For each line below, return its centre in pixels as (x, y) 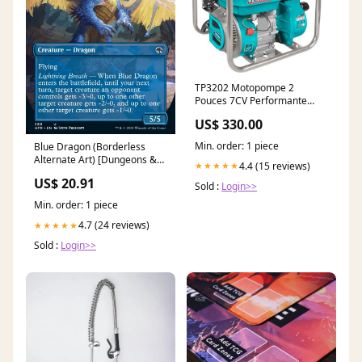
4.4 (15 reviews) (275, 166)
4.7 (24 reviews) (114, 225)
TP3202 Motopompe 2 (244, 87)
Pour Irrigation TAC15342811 (260, 113)
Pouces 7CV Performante (251, 100)
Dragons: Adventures (82, 173)
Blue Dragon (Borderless (90, 147)
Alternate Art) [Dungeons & (95, 160)
